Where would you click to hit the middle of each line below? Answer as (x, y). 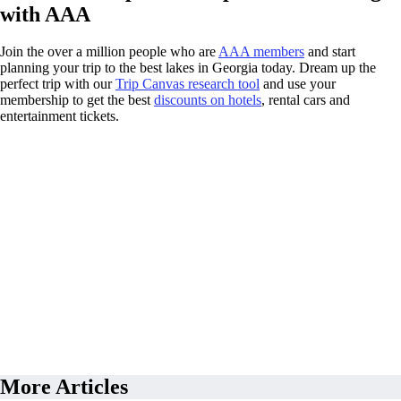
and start (330, 52)
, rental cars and (306, 100)
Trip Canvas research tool (188, 84)
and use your (298, 84)
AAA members (261, 52)
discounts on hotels (208, 100)
